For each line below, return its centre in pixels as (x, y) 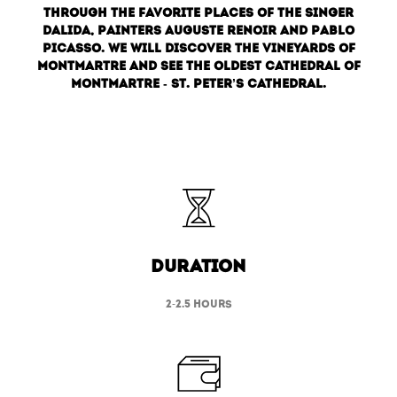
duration (198, 267)
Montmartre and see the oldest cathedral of (198, 66)
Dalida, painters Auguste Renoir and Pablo (198, 31)
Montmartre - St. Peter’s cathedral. (198, 84)
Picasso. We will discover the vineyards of (198, 49)
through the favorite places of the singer (198, 13)
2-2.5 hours (198, 304)
